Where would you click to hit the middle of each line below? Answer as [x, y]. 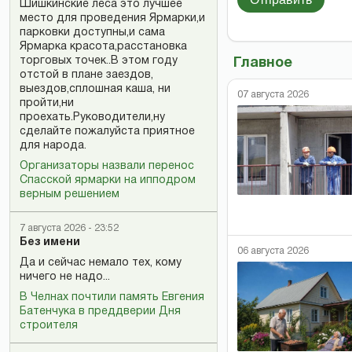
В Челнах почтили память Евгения [112, 297]
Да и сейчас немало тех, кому [101, 263]
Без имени [50, 242]
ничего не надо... [65, 277]
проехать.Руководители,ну [92, 117]
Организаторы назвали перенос [107, 166]
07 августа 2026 [273, 94]
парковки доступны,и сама [92, 33]
